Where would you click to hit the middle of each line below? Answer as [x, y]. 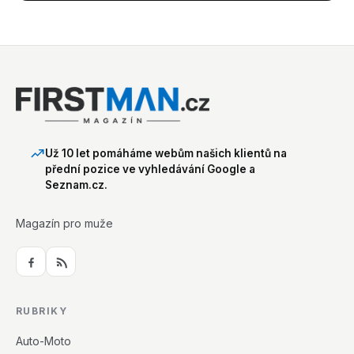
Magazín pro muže [64, 224]
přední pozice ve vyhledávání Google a [150, 169]
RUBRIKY [42, 311]
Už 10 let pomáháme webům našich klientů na [166, 154]
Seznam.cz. [76, 185]
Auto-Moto [43, 341]
